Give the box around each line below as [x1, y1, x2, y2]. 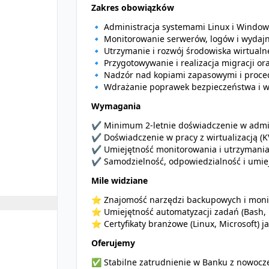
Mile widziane [91, 175, 148, 186]
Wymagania [91, 100, 141, 112]
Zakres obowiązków [91, 2, 174, 13]
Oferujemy [91, 237, 135, 249]
